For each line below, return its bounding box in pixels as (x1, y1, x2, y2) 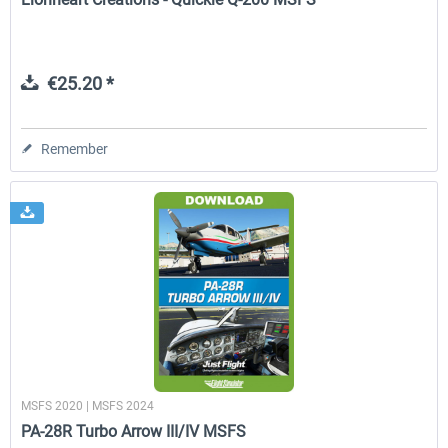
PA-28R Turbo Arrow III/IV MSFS (21, 422, 247, 442)
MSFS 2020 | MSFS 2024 (21, 399, 155, 414)
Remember (41, 141, 109, 158)
